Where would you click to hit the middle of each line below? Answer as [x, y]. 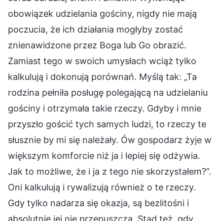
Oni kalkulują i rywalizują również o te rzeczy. [102, 187]
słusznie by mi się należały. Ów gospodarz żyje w [110, 140]
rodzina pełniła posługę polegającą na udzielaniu [108, 93]
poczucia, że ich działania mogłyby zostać [95, 30]
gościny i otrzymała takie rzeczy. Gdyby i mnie [105, 109]
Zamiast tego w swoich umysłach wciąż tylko [102, 61]
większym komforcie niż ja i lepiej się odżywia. [104, 156]
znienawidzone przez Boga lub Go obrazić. [97, 45]
